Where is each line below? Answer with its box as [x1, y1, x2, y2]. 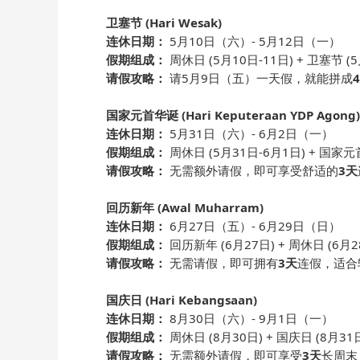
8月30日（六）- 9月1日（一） [166, 310, 333, 326]
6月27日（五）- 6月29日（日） [166, 218, 341, 234]
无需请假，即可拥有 [166, 255, 278, 271]
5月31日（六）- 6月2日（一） [166, 125, 333, 141]
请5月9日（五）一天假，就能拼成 [166, 70, 353, 86]
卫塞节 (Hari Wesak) [106, 14, 222, 31]
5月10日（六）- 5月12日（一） [166, 33, 341, 49]
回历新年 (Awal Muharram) [106, 199, 264, 215]
